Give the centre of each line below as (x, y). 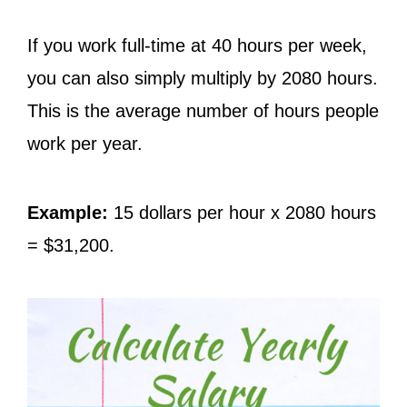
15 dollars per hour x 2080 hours (242, 213)
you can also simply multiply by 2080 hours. (203, 78)
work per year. (88, 144)
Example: (68, 213)
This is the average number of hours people (203, 111)
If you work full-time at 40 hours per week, (197, 45)
